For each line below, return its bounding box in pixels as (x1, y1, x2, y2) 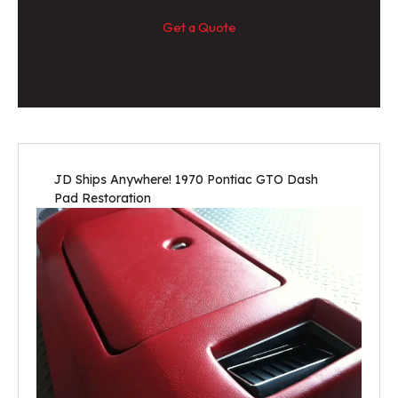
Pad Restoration (54, 190, 151, 207)
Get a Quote (162, 19, 236, 36)
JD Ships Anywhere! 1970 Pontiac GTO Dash (54, 171, 318, 188)
